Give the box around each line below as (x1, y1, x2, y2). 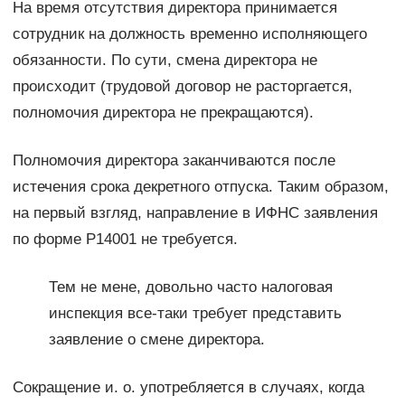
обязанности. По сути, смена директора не (12, 52, 317, 70)
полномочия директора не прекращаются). (12, 104, 314, 122)
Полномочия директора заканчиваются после (12, 152, 335, 170)
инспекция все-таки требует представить (48, 305, 342, 323)
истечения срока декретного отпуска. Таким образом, (12, 178, 389, 196)
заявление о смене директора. (48, 331, 265, 349)
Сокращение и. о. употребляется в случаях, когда (12, 379, 364, 397)
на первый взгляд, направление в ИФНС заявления (12, 204, 378, 222)
